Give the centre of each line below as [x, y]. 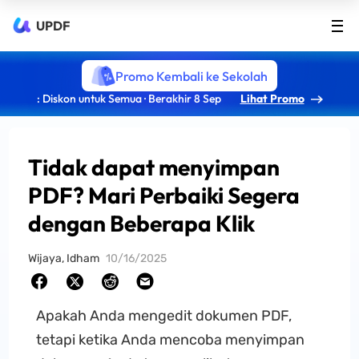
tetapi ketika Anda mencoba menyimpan [170, 340]
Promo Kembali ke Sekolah [192, 76]
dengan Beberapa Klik [142, 223]
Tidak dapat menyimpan [154, 167]
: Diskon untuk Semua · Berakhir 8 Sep [129, 99]
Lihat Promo [272, 99]
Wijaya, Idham [64, 258]
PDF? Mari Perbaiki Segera [164, 195]
